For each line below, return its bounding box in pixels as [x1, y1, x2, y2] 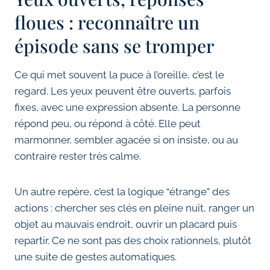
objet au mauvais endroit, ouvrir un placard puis [14, 218, 237, 231]
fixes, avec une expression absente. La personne [14, 101, 240, 114]
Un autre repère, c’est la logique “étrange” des [14, 186, 230, 198]
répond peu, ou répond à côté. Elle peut [14, 118, 201, 130]
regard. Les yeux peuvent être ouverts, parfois [14, 85, 231, 98]
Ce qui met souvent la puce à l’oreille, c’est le [14, 69, 224, 81]
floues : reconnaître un [14, 10, 199, 35]
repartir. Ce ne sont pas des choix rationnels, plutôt [14, 234, 251, 247]
